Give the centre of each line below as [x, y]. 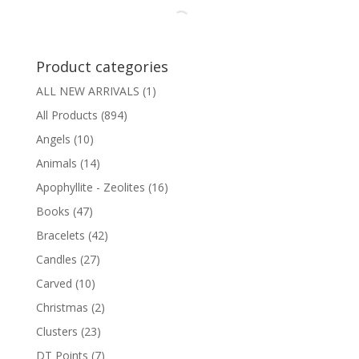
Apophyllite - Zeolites [90, 187]
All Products [67, 115]
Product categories [102, 66]
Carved [54, 283]
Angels [53, 139]
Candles [56, 259]
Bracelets [60, 235]
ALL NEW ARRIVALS [87, 91]
